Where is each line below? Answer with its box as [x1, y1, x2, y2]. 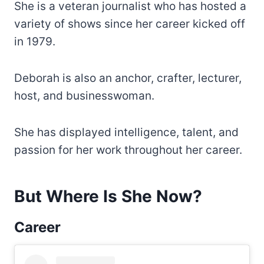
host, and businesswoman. [14, 88, 154, 103]
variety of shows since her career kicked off [14, 16, 245, 31]
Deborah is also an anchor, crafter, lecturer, [14, 71, 242, 85]
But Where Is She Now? [14, 186, 202, 206]
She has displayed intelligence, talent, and [14, 125, 239, 139]
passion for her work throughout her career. [14, 143, 242, 157]
